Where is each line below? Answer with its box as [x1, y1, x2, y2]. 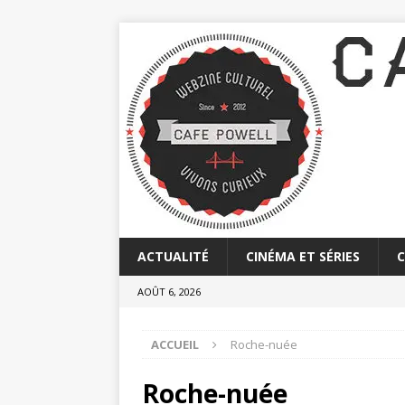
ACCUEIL [151, 336, 199, 353]
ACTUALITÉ [137, 248, 209, 265]
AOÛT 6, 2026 [137, 285, 201, 298]
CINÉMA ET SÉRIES [246, 248, 360, 265]
